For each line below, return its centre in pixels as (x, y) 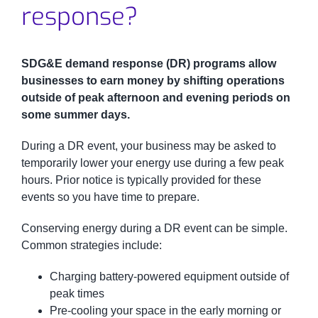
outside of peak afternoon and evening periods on (155, 97)
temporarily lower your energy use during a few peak (152, 163)
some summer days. (75, 114)
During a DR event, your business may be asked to (148, 146)
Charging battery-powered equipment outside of (169, 276)
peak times (77, 293)
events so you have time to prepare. (110, 197)
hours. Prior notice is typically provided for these (141, 180)
